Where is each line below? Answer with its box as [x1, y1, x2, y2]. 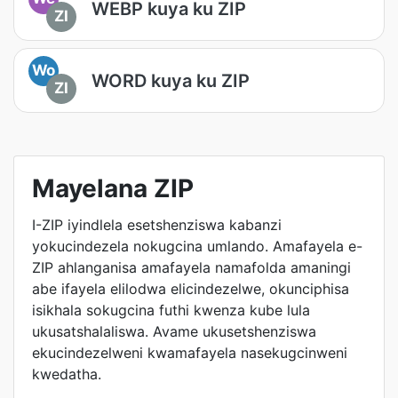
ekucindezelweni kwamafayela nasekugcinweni [32, 344, 347, 362]
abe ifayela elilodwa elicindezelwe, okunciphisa [32, 280, 349, 298]
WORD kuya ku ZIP [92, 69, 250, 92]
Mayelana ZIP [32, 173, 194, 203]
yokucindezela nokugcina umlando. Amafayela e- [32, 237, 362, 255]
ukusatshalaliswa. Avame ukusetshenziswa [32, 322, 316, 340]
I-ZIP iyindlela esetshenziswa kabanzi [32, 216, 282, 234]
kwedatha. [32, 365, 101, 383]
